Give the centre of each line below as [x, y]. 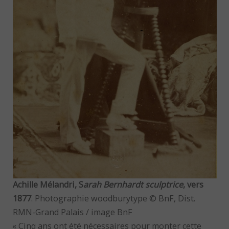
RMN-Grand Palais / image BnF [72, 212]
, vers [193, 185]
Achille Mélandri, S [48, 185]
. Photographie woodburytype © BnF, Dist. [113, 199]
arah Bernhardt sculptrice [133, 185]
